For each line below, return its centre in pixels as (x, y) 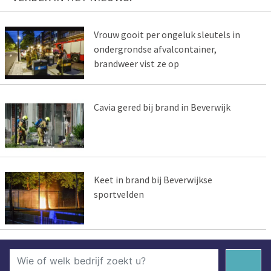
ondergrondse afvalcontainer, (155, 49)
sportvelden (119, 194)
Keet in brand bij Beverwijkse (153, 180)
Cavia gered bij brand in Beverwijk (162, 107)
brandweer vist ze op (136, 64)
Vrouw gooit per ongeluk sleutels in (167, 35)
